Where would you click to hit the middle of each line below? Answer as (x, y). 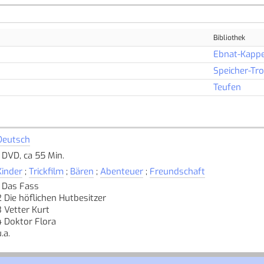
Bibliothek (229, 37)
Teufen (227, 87)
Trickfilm (46, 171)
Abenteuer (121, 171)
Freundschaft (177, 171)
